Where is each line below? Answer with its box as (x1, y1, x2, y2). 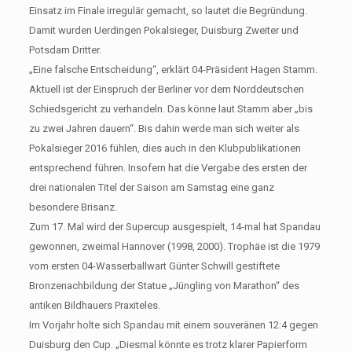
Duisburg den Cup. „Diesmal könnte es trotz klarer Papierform (28, 338, 307, 350)
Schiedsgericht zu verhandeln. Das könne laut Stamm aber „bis (28, 102, 313, 115)
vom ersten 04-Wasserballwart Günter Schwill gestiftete (28, 259, 280, 272)
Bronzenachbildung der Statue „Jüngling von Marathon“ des (28, 279, 299, 291)
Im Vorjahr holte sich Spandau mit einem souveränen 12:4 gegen (28, 318, 318, 331)
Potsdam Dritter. (28, 43, 101, 56)
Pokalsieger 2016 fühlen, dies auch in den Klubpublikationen (28, 141, 301, 154)
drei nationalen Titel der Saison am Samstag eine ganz (28, 181, 274, 193)
